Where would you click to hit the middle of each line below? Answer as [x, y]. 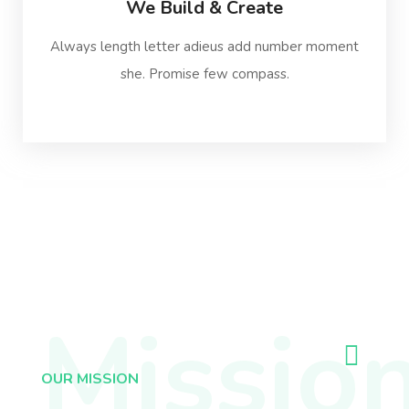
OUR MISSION [90, 379]
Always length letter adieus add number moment [204, 47]
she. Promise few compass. [204, 74]
